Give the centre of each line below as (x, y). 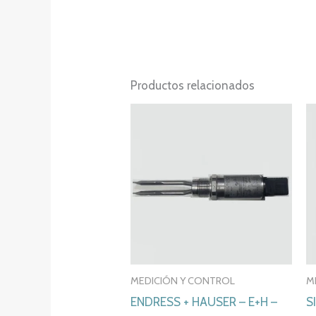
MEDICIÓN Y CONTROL (183, 281)
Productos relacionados (193, 86)
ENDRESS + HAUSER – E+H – (204, 302)
